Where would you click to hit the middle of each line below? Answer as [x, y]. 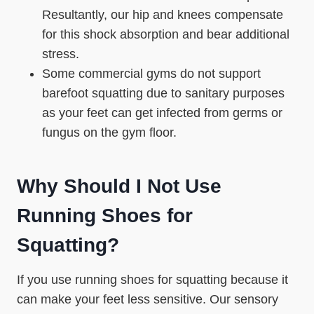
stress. [61, 54]
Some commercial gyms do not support [151, 74]
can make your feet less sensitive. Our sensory [148, 299]
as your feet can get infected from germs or [162, 113]
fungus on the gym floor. [109, 132]
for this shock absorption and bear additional [166, 34]
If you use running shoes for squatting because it [152, 280]
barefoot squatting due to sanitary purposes [163, 93]
